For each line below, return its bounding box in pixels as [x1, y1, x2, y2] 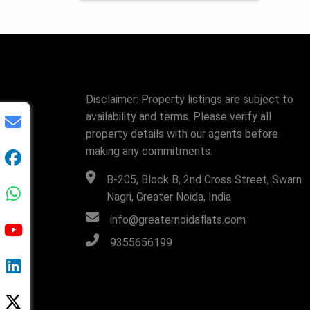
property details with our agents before [86, 127, 278, 140]
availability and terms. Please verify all [86, 110, 271, 123]
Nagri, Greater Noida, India [107, 190, 231, 203]
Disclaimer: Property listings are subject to [86, 93, 293, 106]
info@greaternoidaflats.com [110, 213, 246, 226]
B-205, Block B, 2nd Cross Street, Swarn [107, 173, 302, 186]
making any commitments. [86, 145, 212, 158]
